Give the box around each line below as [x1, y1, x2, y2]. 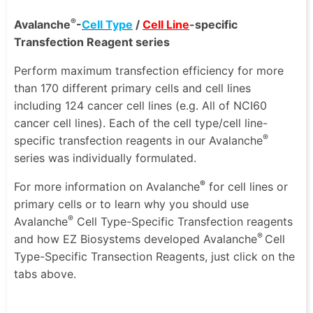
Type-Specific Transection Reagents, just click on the [14, 249, 295, 264]
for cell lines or [205, 180, 288, 194]
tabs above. [14, 267, 76, 282]
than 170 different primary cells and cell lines [14, 81, 251, 96]
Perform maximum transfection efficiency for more [14, 64, 284, 78]
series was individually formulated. [14, 151, 200, 166]
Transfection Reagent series [14, 35, 170, 50]
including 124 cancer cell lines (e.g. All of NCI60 [14, 99, 267, 113]
